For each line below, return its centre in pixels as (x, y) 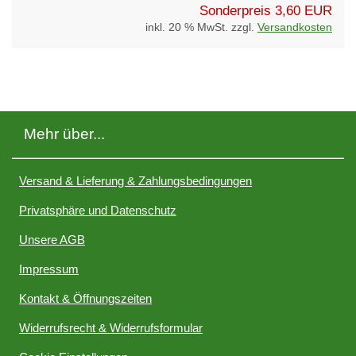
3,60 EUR (304, 10)
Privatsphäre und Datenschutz (98, 210)
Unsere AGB (52, 239)
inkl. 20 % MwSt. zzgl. (201, 27)
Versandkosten (295, 27)
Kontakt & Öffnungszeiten (85, 298)
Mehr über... (64, 134)
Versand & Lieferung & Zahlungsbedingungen (135, 180)
